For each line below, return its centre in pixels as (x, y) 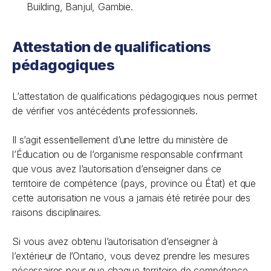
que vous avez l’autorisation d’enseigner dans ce (117, 169)
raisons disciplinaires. (57, 212)
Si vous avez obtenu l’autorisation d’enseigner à (115, 241)
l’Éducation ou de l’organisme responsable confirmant (127, 154)
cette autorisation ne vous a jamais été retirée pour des (132, 198)
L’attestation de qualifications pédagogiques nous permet (135, 96)
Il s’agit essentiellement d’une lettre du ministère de (120, 140)
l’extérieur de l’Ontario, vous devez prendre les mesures (131, 256)
